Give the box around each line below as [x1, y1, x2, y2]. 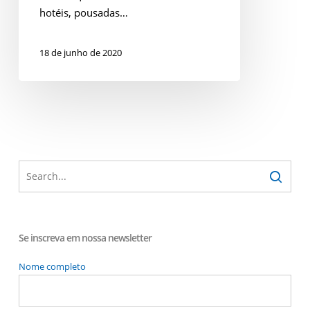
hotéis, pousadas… [39, 6, 128, 19]
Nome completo [18, 260, 86, 273]
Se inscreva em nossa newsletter [18, 231, 152, 244]
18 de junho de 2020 [39, 46, 122, 59]
